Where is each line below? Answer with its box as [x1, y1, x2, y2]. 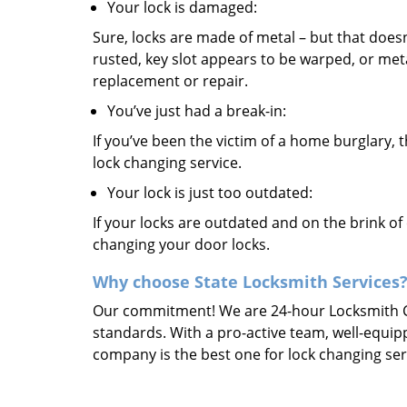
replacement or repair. [93, 71, 248, 91]
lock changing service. [93, 153, 242, 173]
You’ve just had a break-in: [107, 101, 286, 121]
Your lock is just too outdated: [107, 183, 313, 203]
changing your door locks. [93, 234, 270, 254]
